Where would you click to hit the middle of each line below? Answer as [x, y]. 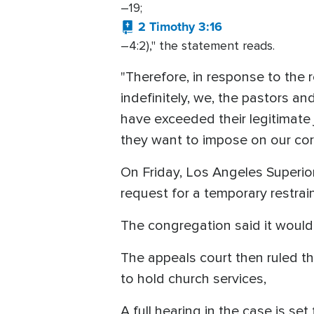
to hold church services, [195, 279]
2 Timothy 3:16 [180, 26]
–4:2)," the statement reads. [199, 45]
